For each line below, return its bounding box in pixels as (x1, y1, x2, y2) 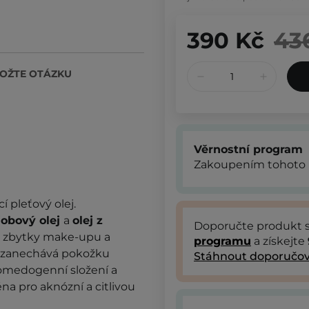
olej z (72, 213, 103, 227)
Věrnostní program (194, 142, 303, 156)
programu (194, 234, 251, 248)
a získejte (251, 234, 308, 248)
